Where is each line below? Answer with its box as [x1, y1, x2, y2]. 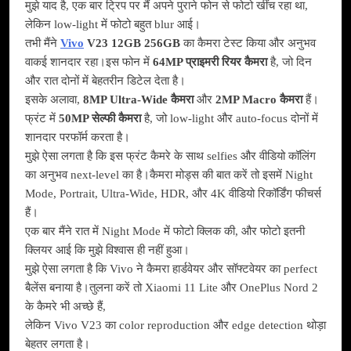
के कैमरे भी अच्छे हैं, [25, 300, 106, 313]
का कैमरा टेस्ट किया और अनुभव [180, 37, 316, 50]
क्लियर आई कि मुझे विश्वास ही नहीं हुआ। [25, 244, 190, 257]
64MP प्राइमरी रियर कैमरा [153, 56, 267, 69]
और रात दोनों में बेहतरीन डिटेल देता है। [25, 74, 186, 88]
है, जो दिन [267, 56, 312, 69]
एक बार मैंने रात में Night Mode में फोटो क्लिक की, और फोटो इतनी [25, 225, 305, 238]
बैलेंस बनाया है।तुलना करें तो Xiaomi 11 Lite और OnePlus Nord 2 [25, 281, 318, 295]
